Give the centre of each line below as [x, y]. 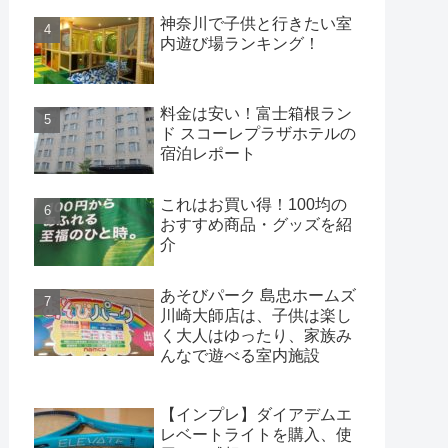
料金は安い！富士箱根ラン [256, 114]
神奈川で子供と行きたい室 [256, 23]
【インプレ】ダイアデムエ [256, 415]
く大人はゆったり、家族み [256, 336]
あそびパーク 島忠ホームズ [258, 296]
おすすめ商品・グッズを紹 [256, 224]
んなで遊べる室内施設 [240, 356]
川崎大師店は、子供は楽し [256, 316]
